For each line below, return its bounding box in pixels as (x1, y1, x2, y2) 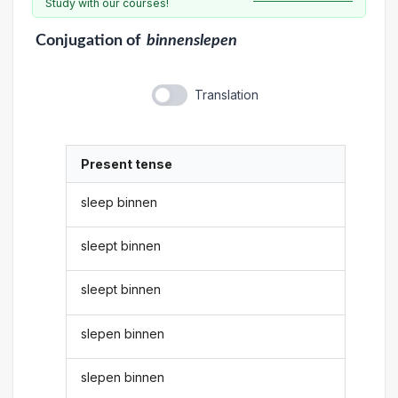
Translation (194, 87, 259, 102)
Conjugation (35, 33, 123, 48)
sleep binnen (81, 194, 158, 210)
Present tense (81, 156, 173, 172)
